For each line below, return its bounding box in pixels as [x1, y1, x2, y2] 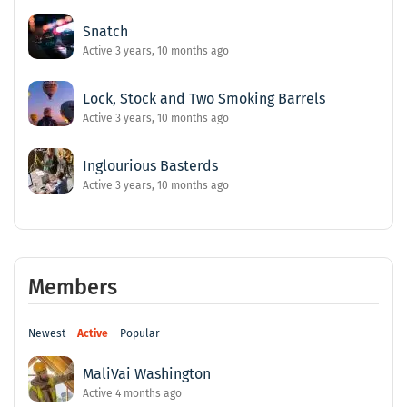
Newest [28, 327, 65, 341]
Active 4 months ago [83, 387, 182, 401]
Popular [120, 327, 160, 341]
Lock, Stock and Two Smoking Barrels [83, 90, 325, 108]
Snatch [83, 23, 128, 41]
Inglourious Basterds [83, 157, 218, 175]
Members [28, 274, 117, 301]
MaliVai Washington [83, 365, 211, 383]
